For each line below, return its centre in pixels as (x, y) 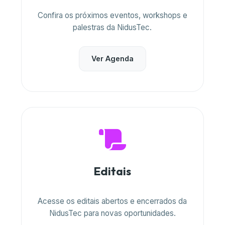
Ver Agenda (112, 59)
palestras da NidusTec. (113, 27)
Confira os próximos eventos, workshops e (112, 15)
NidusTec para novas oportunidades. (112, 213)
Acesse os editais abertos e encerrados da (113, 201)
